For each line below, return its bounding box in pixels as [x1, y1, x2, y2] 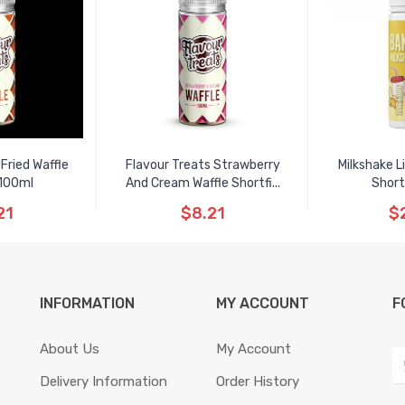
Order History [216, 373, 299, 390]
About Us [40, 341, 99, 357]
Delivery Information [40, 373, 167, 390]
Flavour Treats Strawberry [125, 157, 280, 173]
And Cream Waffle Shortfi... [125, 175, 280, 191]
